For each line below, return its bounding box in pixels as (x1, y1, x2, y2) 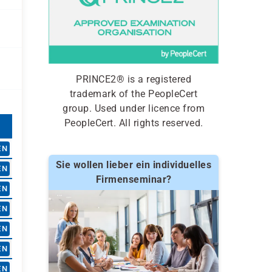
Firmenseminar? (95, 173, 172, 185)
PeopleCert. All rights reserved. (64, 117, 203, 129)
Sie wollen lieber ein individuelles (55, 158, 212, 171)
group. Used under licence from (63, 102, 205, 114)
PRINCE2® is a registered (76, 73, 191, 85)
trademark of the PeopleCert (69, 87, 198, 100)
